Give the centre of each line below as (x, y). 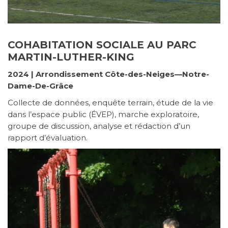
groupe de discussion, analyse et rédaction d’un (99, 126)
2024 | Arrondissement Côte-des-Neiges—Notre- (108, 74)
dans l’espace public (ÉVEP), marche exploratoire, (103, 115)
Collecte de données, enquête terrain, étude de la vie (110, 103)
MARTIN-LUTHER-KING (71, 57)
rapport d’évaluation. (48, 138)
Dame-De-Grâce (40, 86)
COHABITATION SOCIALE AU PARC (102, 45)
